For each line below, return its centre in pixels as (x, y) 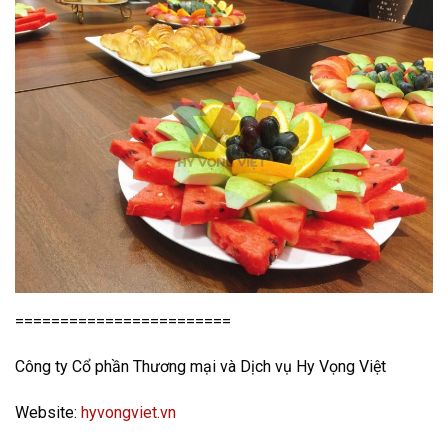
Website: (48, 413)
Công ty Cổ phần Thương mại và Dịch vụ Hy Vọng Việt (200, 367)
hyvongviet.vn (128, 413)
